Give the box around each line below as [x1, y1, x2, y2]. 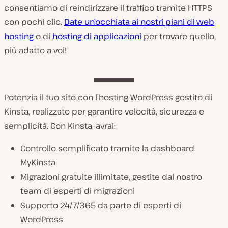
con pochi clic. [4, 16, 64, 28]
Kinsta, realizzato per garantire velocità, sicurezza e [4, 106, 204, 118]
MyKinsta [20, 157, 55, 168]
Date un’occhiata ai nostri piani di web [64, 16, 214, 28]
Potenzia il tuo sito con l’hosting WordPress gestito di [4, 92, 212, 103]
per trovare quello [144, 31, 214, 42]
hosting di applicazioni [52, 31, 144, 42]
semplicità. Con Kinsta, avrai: [4, 120, 116, 132]
